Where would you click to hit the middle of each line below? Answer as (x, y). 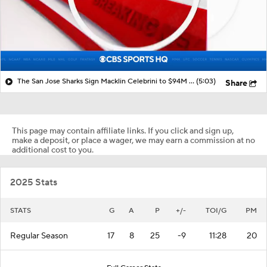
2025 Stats (34, 182)
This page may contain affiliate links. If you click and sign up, (123, 131)
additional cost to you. (53, 150)
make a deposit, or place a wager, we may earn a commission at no (133, 140)
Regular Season (39, 236)
